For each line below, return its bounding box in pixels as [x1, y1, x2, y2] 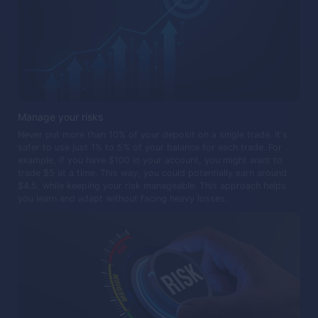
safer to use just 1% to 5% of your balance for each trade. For [18, 142, 282, 153]
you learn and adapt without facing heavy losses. [18, 193, 227, 204]
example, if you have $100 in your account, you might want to [18, 155, 283, 166]
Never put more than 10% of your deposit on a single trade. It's [18, 129, 287, 141]
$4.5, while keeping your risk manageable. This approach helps [18, 180, 286, 192]
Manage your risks [18, 111, 106, 124]
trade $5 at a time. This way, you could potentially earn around [18, 168, 287, 179]
